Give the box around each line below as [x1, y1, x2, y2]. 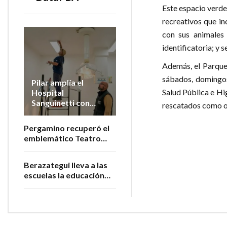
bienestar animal [24, 191, 87, 201]
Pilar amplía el [31, 78, 84, 88]
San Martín [24, 143, 65, 154]
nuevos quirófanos [31, 108, 102, 118]
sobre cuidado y [24, 180, 84, 191]
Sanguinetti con [31, 98, 90, 108]
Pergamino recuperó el [24, 123, 109, 133]
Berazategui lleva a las [24, 160, 107, 170]
